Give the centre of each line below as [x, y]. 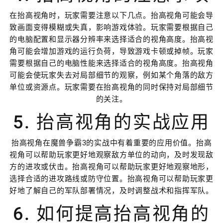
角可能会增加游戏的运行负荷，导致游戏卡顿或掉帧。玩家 [111, 51]
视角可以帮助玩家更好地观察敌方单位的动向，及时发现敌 [111, 155]
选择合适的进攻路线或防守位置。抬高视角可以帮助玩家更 [111, 178]
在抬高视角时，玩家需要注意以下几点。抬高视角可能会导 [111, 15]
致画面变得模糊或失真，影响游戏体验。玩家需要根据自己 [111, 27]
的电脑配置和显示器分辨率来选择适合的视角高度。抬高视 [111, 39]
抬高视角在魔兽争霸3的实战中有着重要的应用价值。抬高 [111, 143]
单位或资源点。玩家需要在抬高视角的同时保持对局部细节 [111, 87]
